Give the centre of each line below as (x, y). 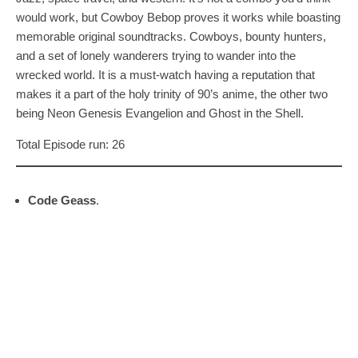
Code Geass (62, 200)
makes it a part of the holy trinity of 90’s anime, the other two (172, 93)
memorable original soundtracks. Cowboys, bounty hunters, (171, 36)
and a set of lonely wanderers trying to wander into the (156, 55)
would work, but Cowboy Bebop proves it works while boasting (178, 17)
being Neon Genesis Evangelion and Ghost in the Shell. (160, 113)
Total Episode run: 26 (70, 144)
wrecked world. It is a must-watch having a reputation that (165, 74)
